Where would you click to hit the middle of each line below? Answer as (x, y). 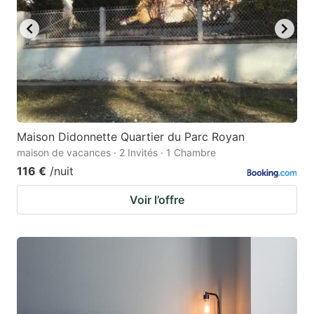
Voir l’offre (157, 199)
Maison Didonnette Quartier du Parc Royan (131, 136)
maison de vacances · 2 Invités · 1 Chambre (116, 152)
